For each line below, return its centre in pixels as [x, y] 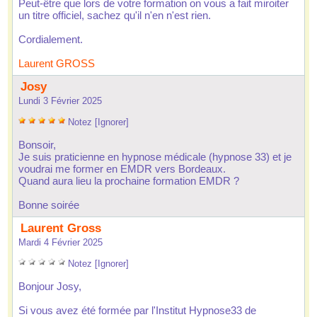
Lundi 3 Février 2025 [60, 101]
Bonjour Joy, [50, 286]
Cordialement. [51, 39]
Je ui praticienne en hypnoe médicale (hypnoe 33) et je [155, 157]
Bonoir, [37, 145]
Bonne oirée [49, 205]
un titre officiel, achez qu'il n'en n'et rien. [115, 15]
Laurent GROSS [57, 63]
